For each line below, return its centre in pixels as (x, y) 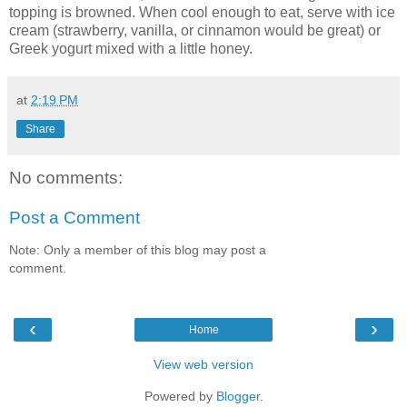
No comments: (66, 178)
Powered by (180, 396)
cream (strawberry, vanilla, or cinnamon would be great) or (195, 31)
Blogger (238, 396)
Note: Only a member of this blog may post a (138, 250)
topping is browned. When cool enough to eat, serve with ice (202, 13)
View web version (203, 364)
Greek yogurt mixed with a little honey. (131, 49)
